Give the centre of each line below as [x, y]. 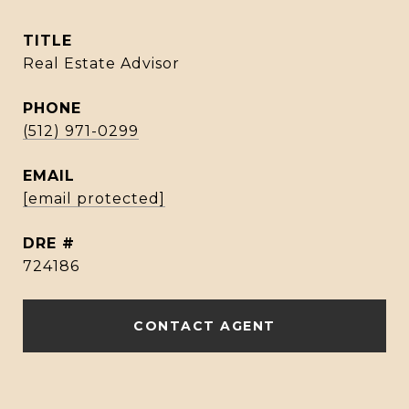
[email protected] [94, 199]
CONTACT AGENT [204, 326]
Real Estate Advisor [101, 63]
